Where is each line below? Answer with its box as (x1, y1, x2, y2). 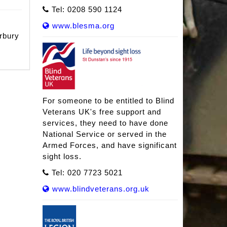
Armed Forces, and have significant (42, 141, 177, 150)
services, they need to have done (42, 119, 168, 128)
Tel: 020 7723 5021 (49, 168, 123, 177)
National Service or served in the (42, 130, 167, 139)
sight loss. (42, 152, 82, 161)
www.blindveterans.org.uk (49, 184, 149, 194)
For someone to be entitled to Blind (42, 96, 174, 105)
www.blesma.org (49, 21, 115, 30)
